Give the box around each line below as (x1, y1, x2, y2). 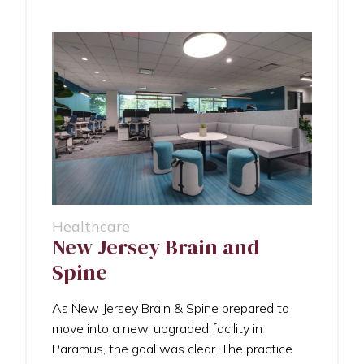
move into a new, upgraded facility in (52, 319, 262, 336)
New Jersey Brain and (52, 232, 260, 262)
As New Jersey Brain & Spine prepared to (52, 299, 289, 316)
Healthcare (52, 216, 130, 236)
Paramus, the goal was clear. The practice (52, 340, 292, 357)
